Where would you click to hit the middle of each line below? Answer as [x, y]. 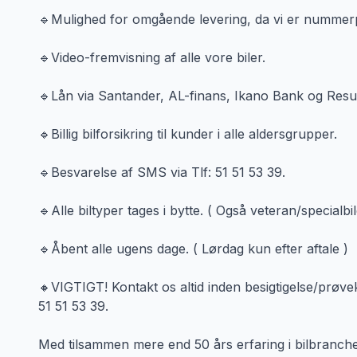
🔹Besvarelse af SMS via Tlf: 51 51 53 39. [162, 172]
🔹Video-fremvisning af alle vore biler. [152, 57]
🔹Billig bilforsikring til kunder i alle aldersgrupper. [188, 134]
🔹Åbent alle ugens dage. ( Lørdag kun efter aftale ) [193, 249]
